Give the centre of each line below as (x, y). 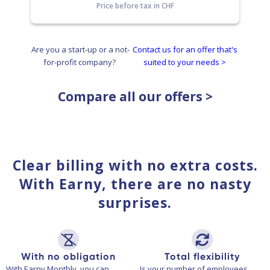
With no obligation (68, 256)
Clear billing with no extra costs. (135, 165)
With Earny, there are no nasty (135, 184)
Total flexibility (202, 256)
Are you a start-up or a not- (80, 49)
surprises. (135, 202)
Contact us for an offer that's (185, 49)
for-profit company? (80, 62)
